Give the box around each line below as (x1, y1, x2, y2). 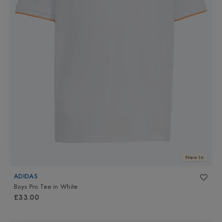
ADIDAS (14, 171, 38, 181)
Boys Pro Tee (14, 182, 51, 192)
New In (185, 153, 204, 161)
